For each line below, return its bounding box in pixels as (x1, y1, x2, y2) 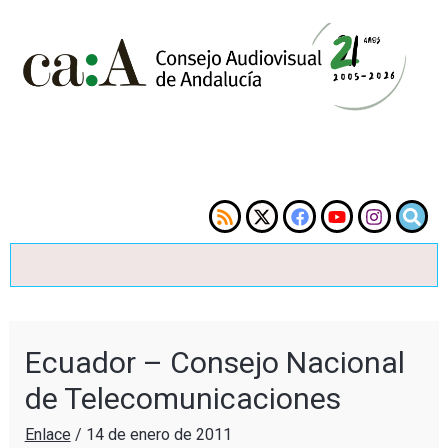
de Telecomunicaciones (24, 380, 341, 416)
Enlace (24, 424, 71, 444)
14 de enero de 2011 (85, 424, 232, 444)
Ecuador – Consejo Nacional (24, 344, 405, 380)
